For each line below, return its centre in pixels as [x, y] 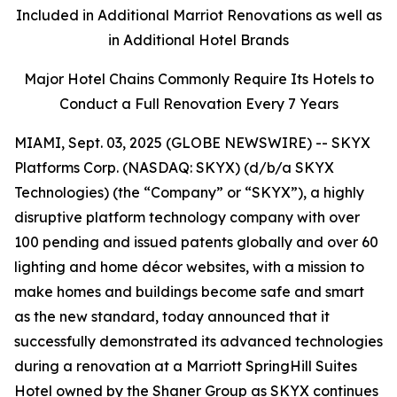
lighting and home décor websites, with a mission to [189, 267]
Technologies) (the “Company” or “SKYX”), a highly [189, 192]
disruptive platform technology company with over [187, 217]
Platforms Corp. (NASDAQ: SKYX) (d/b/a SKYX [174, 167]
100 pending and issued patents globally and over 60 [196, 242]
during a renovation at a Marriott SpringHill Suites [186, 366]
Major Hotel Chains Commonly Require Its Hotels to [198, 79]
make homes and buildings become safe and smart [189, 292]
